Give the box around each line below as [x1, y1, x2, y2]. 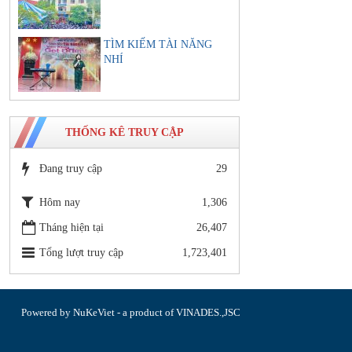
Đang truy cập [39, 162, 102, 174]
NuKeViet [73, 306, 115, 318]
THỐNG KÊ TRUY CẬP [65, 126, 184, 138]
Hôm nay [39, 196, 80, 208]
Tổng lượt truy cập [39, 246, 123, 258]
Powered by [21, 306, 73, 318]
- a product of [115, 306, 176, 318]
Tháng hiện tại [39, 221, 104, 233]
